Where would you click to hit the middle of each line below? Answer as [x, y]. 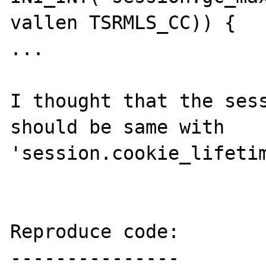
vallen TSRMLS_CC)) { [123, 22]
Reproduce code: [95, 231]
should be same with [118, 127]
